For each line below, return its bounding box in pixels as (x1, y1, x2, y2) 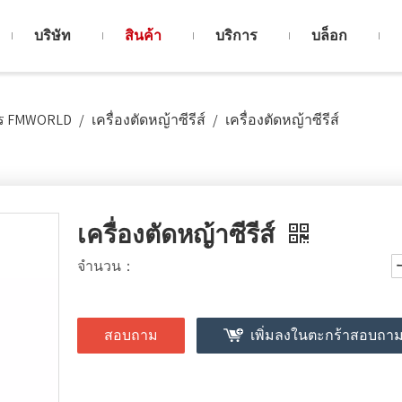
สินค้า (124, 26, 162, 45)
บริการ (214, 26, 258, 45)
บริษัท (33, 26, 71, 45)
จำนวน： (77, 257, 135, 275)
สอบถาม (104, 326, 158, 345)
